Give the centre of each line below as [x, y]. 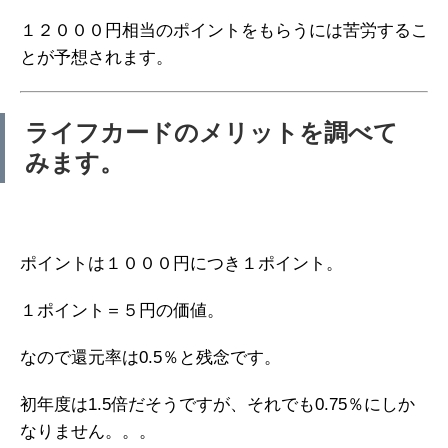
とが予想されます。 [96, 58]
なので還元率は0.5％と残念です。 [150, 358]
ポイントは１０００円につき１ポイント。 [181, 264]
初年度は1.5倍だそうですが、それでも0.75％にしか [217, 405]
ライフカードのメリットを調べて [211, 133]
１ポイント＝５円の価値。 [122, 311]
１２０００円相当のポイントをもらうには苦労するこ [224, 31]
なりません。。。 [88, 432]
